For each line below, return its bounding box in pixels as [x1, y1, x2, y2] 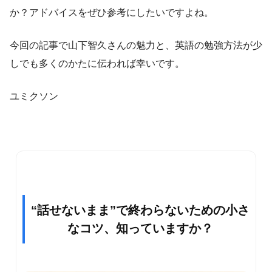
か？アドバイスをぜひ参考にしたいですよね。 [10, 7, 214, 18]
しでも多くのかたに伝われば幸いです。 [10, 58, 185, 69]
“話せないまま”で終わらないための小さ [31, 203, 250, 217]
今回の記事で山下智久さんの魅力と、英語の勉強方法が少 [10, 39, 262, 50]
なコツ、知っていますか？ [67, 221, 213, 235]
